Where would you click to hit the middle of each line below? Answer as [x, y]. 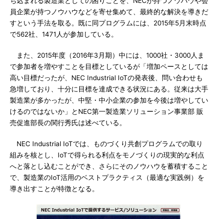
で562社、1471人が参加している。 [64, 34]
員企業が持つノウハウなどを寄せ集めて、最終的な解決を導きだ [109, 11]
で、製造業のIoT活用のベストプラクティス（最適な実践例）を [107, 177]
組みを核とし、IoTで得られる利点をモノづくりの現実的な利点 [107, 155]
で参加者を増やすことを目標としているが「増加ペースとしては [109, 66]
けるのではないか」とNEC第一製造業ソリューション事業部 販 [107, 111]
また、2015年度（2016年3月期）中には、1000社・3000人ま [107, 55]
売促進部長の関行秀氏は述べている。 [68, 122]
